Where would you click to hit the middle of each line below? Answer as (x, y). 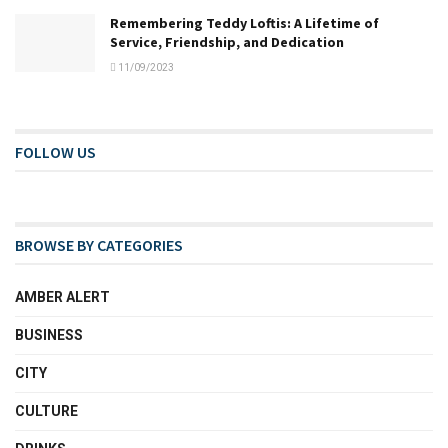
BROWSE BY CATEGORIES (99, 245)
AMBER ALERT (62, 297)
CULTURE (46, 411)
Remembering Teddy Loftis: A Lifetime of (244, 23)
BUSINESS (49, 335)
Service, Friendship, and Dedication (227, 42)
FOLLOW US (55, 152)
